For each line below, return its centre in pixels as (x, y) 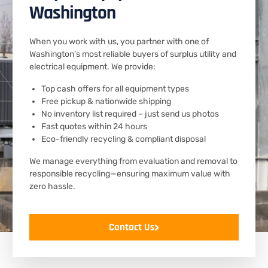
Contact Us (131, 227)
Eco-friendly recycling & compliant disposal (124, 139)
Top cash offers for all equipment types (115, 89)
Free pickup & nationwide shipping (106, 101)
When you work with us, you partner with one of (119, 42)
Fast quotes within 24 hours (94, 127)
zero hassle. (52, 186)
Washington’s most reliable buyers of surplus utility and (133, 54)
